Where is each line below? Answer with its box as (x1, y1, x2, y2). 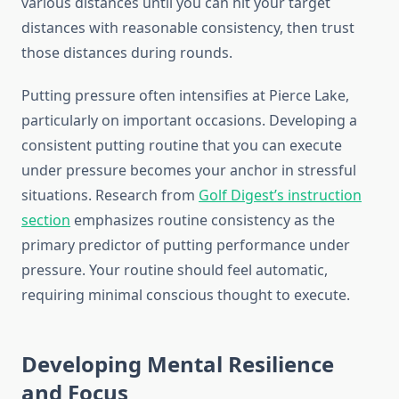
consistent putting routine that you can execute (21, 135, 342, 156)
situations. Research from (21, 185, 199, 206)
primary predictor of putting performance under (21, 235, 350, 256)
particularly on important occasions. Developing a (21, 110, 357, 131)
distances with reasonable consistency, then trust (21, 18, 354, 38)
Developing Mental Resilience (21, 349, 334, 379)
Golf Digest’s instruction (199, 185, 362, 206)
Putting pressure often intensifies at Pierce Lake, (21, 85, 349, 106)
